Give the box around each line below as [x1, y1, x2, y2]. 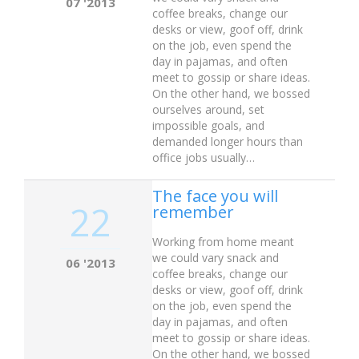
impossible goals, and [152, 117, 264, 133]
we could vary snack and [152, 249, 279, 265]
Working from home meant [152, 233, 294, 249]
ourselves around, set [152, 101, 264, 117]
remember [152, 201, 234, 223]
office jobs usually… [152, 149, 255, 165]
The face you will [152, 185, 278, 207]
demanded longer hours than [152, 133, 303, 149]
